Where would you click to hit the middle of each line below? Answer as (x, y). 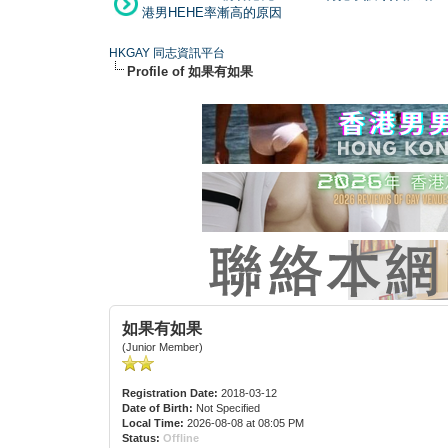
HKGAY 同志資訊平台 (167, 52)
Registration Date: (170, 392)
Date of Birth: (158, 407)
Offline (181, 437)
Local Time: (153, 422)
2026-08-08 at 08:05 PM (244, 422)
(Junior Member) (163, 346)
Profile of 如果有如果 (190, 71)
